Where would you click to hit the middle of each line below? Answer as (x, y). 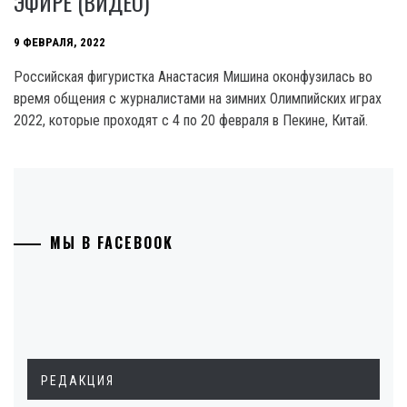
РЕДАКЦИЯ (78, 381)
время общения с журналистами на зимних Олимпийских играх (198, 99)
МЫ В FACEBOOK (112, 243)
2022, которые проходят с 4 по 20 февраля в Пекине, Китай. (191, 120)
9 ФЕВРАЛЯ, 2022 (60, 43)
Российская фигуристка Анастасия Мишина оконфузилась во (193, 77)
